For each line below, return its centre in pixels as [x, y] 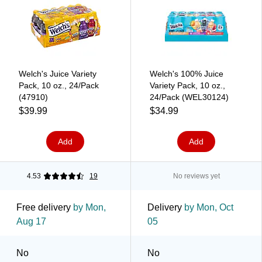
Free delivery [44, 207]
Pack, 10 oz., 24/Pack [59, 85]
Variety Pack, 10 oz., [187, 85]
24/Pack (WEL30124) [189, 97]
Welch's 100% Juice [187, 73]
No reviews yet [196, 176]
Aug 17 [31, 221]
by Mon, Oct [208, 207]
